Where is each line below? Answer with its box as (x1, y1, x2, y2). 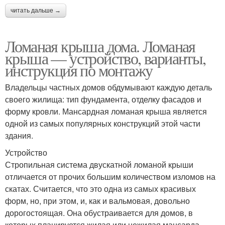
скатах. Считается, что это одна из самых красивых (5, 182, 196, 194)
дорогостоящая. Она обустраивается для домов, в (5, 206, 193, 218)
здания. (5, 129, 33, 141)
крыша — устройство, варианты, (5, 47, 206, 69)
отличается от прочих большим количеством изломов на (5, 170, 215, 182)
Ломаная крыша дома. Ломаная (5, 35, 195, 57)
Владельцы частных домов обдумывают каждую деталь (5, 81, 212, 93)
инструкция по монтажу (5, 59, 153, 81)
